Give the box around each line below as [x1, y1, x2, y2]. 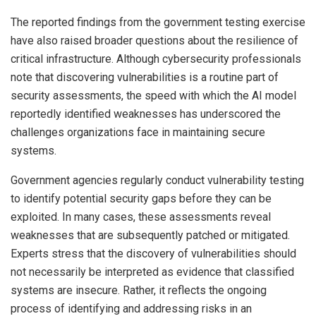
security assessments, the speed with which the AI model [11, 89, 296, 103]
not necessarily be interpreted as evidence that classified [11, 265, 294, 279]
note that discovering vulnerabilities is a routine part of [11, 71, 279, 85]
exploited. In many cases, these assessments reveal [11, 210, 271, 224]
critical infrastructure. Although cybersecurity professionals [11, 52, 301, 66]
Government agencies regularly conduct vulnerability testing [11, 174, 304, 188]
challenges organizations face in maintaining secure [11, 126, 265, 140]
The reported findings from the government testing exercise [11, 16, 305, 30]
